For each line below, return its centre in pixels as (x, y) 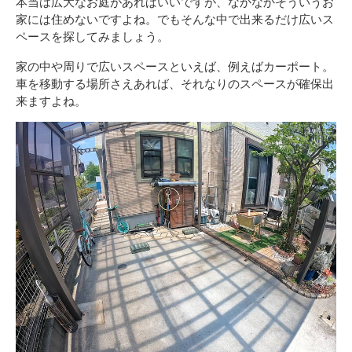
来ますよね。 (51, 100)
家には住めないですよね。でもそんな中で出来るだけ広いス (175, 18)
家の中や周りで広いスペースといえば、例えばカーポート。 (175, 66)
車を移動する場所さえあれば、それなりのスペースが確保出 (175, 83)
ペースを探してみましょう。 (92, 36)
